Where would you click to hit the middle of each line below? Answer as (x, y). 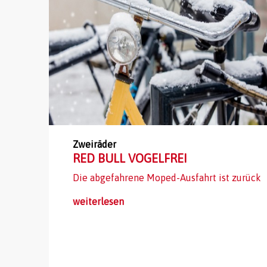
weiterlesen (98, 201)
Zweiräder (94, 144)
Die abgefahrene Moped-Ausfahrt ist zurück (167, 178)
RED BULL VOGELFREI (130, 158)
